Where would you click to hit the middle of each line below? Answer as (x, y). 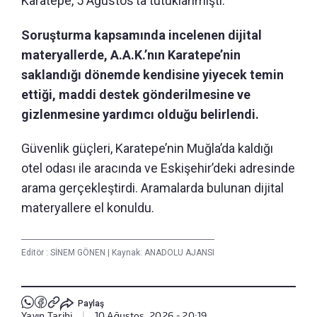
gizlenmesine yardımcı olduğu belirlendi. (140, 115)
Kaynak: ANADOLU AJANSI (162, 253)
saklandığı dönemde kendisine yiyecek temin (152, 75)
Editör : (36, 253)
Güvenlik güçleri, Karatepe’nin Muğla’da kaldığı (147, 149)
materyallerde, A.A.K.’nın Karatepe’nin (131, 55)
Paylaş (91, 303)
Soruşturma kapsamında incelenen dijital (142, 35)
